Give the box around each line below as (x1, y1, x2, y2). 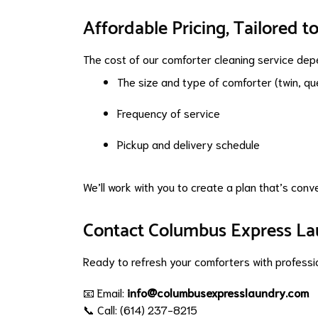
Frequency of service (117, 105, 220, 121)
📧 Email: (83, 285, 127, 300)
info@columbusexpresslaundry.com (127, 285, 309, 300)
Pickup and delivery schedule (117, 136, 260, 152)
